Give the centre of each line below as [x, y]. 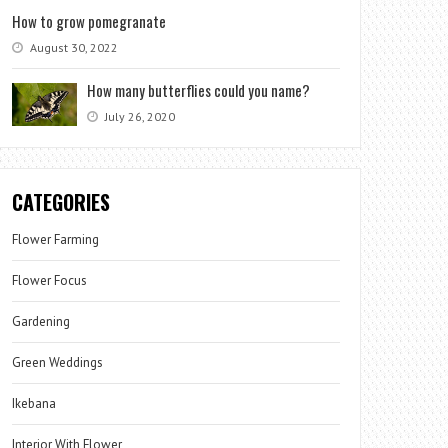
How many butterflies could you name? [199, 90]
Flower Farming [56, 239]
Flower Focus [50, 280]
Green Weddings [58, 362]
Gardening [41, 321]
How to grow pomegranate [89, 21]
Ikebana [34, 403]
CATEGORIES [61, 202]
